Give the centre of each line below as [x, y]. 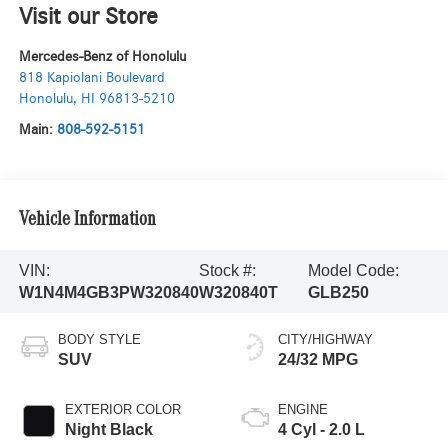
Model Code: [353, 270]
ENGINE [303, 410]
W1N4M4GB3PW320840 [108, 292]
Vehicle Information [87, 220]
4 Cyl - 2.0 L [321, 430]
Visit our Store [88, 17]
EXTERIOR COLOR [122, 410]
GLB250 [338, 292]
